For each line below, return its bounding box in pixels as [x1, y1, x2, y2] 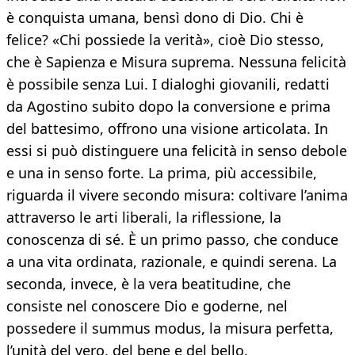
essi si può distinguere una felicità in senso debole [6, 141, 347, 161]
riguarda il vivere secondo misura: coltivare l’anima [6, 185, 348, 205]
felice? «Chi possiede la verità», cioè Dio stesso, [6, 30, 324, 50]
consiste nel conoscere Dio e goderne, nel [6, 296, 288, 316]
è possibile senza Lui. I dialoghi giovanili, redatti [6, 74, 330, 94]
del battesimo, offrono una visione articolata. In [6, 119, 328, 139]
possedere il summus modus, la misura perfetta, [6, 319, 334, 338]
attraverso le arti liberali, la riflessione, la [6, 208, 281, 227]
